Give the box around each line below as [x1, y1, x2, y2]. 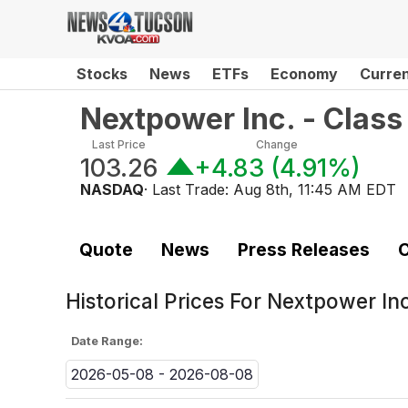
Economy [270, 65, 338, 83]
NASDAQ [80, 180, 144, 199]
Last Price [92, 138, 146, 151]
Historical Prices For [66, 289, 267, 314]
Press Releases [237, 238, 370, 260]
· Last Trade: [144, 180, 233, 199]
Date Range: [71, 333, 144, 348]
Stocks [76, 65, 127, 83]
